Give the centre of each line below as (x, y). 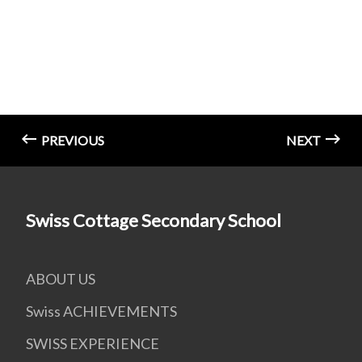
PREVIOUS (72, 140)
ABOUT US (61, 279)
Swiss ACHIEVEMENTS (101, 311)
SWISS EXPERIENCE (93, 343)
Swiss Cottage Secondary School (154, 220)
